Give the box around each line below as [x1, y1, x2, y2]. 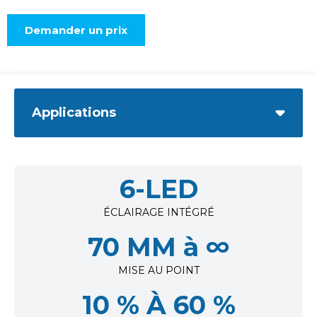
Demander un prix [25, 23, 128, 38]
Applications [32, 105, 116, 121]
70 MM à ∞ [87, 231, 230, 263]
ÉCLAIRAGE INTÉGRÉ [103, 206, 214, 219]
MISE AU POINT [117, 264, 200, 277]
